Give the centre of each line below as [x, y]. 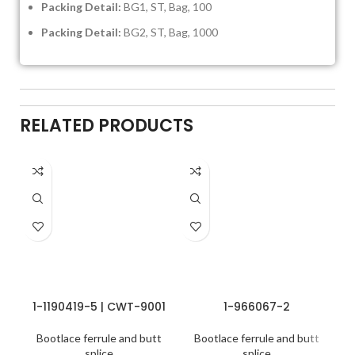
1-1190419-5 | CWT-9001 [99, 306]
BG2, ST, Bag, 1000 [170, 32]
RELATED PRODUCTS [107, 125]
